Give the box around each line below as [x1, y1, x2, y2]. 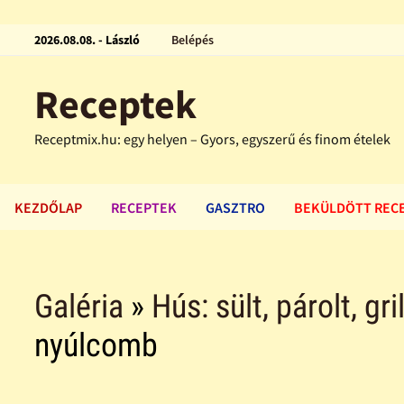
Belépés [171, 32, 215, 48]
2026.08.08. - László [34, 32, 141, 48]
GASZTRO [206, 198, 265, 216]
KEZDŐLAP [14, 198, 82, 216]
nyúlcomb [34, 326, 159, 365]
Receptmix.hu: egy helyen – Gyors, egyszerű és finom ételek [34, 130, 391, 148]
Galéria [34, 288, 124, 326]
